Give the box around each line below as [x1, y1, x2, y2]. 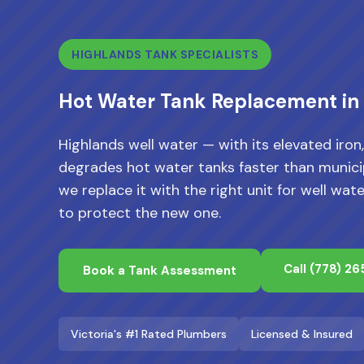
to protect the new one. [58, 203, 221, 223]
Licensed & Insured [251, 327, 353, 341]
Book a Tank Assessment [83, 262, 236, 279]
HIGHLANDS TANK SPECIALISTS [71, 47, 258, 62]
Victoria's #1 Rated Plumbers [71, 327, 227, 341]
